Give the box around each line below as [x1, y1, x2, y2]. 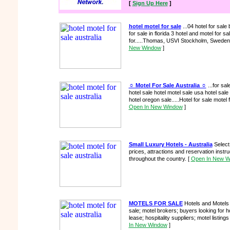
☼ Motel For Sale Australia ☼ [128, 82, 206, 88]
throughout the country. [128, 156, 188, 162]
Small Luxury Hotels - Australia [128, 141, 213, 147]
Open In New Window [128, 104, 183, 110]
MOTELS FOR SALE [128, 200, 183, 206]
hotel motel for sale [128, 23, 181, 29]
